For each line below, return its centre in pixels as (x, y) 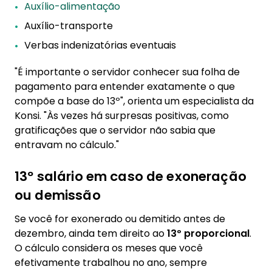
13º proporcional (208, 233)
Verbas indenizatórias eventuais (100, 45)
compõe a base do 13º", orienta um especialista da (134, 101)
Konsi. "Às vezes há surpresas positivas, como (122, 116)
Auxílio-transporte (69, 26)
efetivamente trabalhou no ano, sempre (111, 263)
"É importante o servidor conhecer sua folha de (127, 72)
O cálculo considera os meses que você (109, 248)
